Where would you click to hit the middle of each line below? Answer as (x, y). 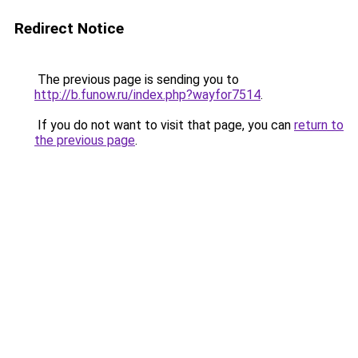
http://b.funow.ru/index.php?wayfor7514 (147, 95)
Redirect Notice (69, 28)
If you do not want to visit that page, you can (164, 125)
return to (319, 125)
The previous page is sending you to (137, 80)
